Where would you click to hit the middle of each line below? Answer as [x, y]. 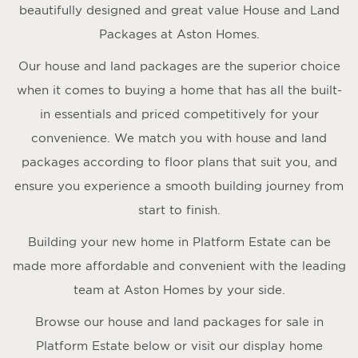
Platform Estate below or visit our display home [179, 346]
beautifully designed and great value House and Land [179, 10]
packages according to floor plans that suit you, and [179, 162]
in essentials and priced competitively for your [179, 114]
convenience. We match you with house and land [179, 138]
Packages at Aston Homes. [179, 34]
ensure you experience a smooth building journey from [179, 186]
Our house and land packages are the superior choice [179, 66]
